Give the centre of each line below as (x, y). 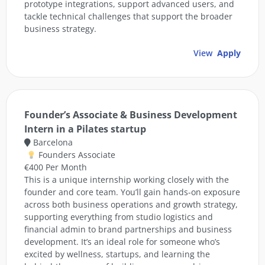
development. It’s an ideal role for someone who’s (122, 242)
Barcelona (52, 143)
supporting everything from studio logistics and (119, 217)
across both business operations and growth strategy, (131, 205)
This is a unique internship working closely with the (127, 180)
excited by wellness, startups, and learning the (117, 254)
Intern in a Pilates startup (85, 129)
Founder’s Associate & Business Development (131, 115)
